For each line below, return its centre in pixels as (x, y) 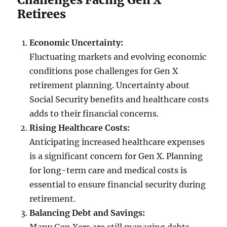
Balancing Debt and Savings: (87, 213)
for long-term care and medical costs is (108, 171)
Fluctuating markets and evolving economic (118, 57)
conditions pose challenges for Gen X (104, 71)
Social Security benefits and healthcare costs (119, 100)
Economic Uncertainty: (77, 43)
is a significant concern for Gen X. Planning (116, 156)
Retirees (42, 14)
